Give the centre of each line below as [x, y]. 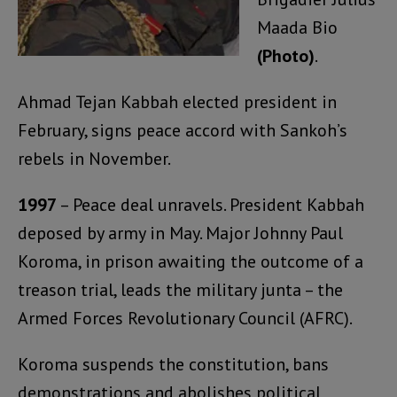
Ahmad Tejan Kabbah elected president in [177, 101]
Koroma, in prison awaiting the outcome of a [191, 261]
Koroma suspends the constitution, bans [173, 364]
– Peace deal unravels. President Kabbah [210, 204]
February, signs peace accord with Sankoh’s [183, 130]
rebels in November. [94, 158]
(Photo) [286, 55]
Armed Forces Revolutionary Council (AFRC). [185, 318]
